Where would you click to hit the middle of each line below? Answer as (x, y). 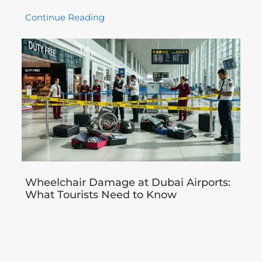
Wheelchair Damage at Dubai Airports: (127, 182)
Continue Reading (65, 18)
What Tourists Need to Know (101, 194)
